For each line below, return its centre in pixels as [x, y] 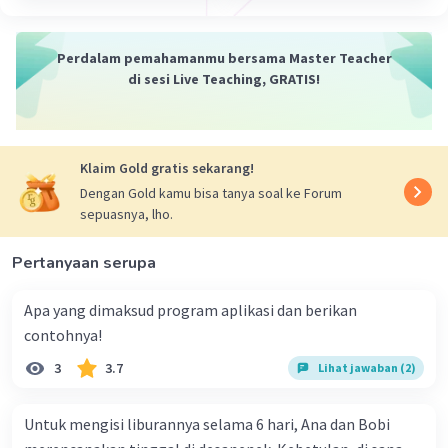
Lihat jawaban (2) [367, 368]
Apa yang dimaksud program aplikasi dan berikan [190, 310]
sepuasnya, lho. [126, 214]
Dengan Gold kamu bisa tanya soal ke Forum [211, 193]
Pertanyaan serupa [84, 263]
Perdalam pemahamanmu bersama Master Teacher [224, 58]
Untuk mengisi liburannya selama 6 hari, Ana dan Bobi [207, 424]
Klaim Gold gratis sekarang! [167, 168]
